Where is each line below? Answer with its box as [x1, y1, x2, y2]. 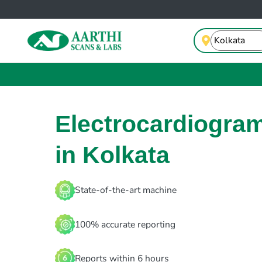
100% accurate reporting [74, 218, 175, 231]
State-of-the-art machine [74, 184, 177, 197]
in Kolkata [54, 142, 170, 169]
